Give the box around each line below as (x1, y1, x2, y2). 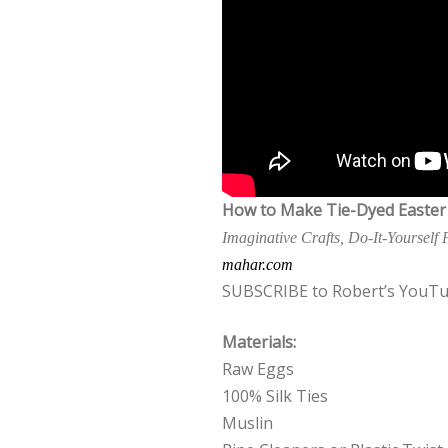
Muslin (222, 411, 273, 434)
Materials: (222, 330, 296, 353)
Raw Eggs (222, 357, 294, 380)
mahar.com (222, 255, 293, 273)
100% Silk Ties (222, 384, 328, 407)
